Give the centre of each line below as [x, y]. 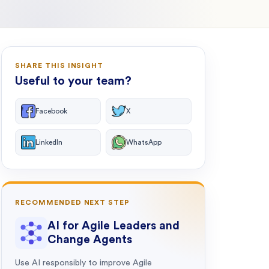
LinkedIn [49, 142]
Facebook [51, 111]
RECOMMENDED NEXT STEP [73, 202]
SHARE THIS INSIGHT [59, 65]
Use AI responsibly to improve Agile [83, 263]
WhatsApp [144, 142]
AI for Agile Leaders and [113, 226]
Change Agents [90, 240]
